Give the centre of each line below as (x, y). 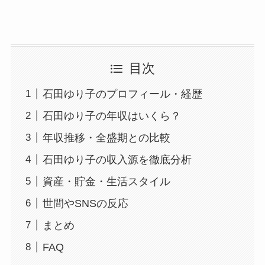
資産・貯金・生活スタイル (106, 181)
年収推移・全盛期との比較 (106, 138)
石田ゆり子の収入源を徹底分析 (117, 159)
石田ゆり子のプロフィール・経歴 (122, 94)
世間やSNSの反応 (85, 203)
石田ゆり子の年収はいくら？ (112, 116)
